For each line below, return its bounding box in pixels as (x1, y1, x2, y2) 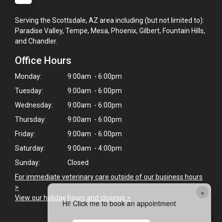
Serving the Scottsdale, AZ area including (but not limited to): (15, 16, 204, 25)
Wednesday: (15, 101, 53, 110)
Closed (66, 159, 89, 167)
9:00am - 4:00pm (66, 144, 122, 153)
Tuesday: (15, 87, 43, 95)
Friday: (15, 130, 35, 138)
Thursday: (15, 115, 46, 124)
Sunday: (15, 159, 40, 167)
